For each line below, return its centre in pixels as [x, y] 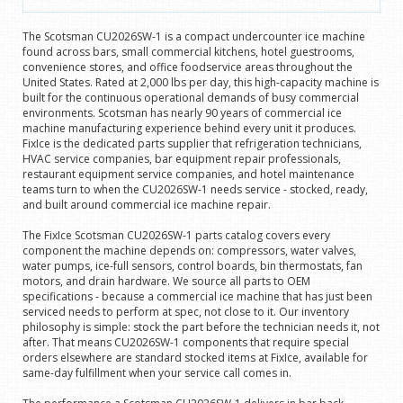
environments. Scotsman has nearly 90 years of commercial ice [182, 113]
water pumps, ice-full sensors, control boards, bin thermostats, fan [193, 266]
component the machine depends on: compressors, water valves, [189, 251]
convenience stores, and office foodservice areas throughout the [188, 67]
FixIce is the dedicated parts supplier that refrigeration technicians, [192, 144]
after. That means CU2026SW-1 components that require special [186, 343]
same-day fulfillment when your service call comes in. [157, 373]
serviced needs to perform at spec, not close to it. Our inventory [186, 312]
